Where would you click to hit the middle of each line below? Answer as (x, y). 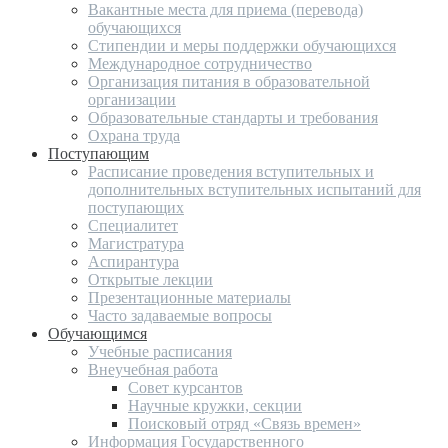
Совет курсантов (185, 388)
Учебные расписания (160, 352)
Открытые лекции (150, 280)
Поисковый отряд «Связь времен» (244, 424)
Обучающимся (97, 334)
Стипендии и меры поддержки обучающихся (242, 46)
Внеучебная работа (153, 370)
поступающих (136, 208)
